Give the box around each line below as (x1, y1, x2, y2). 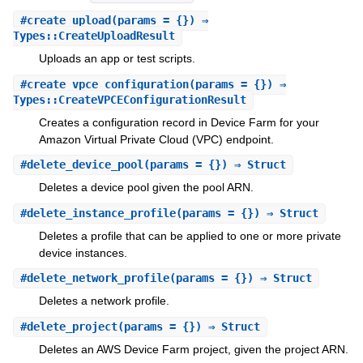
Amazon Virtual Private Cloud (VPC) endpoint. (38, 132, 274, 146)
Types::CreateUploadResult (12, 29, 175, 43)
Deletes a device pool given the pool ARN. (38, 181, 254, 194)
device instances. (38, 246, 127, 259)
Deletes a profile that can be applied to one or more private (38, 228, 341, 242)
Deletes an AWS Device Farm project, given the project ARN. (38, 342, 348, 356)
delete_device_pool (26, 158, 143, 172)
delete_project (26, 319, 117, 333)
